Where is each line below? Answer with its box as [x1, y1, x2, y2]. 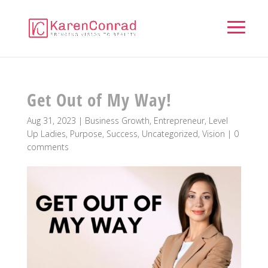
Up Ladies [26, 128, 66, 139]
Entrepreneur [153, 115, 205, 126]
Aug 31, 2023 [26, 115, 76, 126]
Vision [202, 128, 225, 139]
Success [106, 128, 138, 139]
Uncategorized [141, 128, 198, 139]
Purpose [69, 128, 102, 139]
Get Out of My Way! [26, 88, 172, 111]
